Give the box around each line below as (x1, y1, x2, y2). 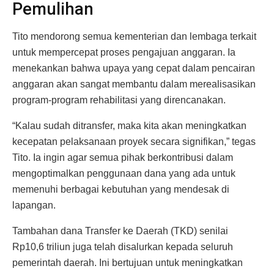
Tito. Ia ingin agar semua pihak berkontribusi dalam (12, 152, 233, 163)
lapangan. (12, 199, 56, 210)
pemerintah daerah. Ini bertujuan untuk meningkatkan (12, 257, 243, 268)
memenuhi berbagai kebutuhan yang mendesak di (12, 183, 229, 194)
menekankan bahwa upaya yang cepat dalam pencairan (12, 62, 255, 73)
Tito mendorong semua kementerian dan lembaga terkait (12, 31, 256, 42)
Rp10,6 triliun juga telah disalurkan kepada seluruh (12, 241, 233, 252)
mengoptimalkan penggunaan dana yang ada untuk (12, 168, 235, 179)
